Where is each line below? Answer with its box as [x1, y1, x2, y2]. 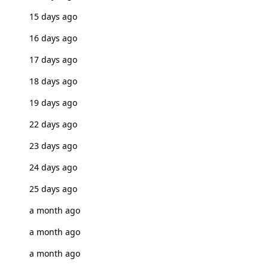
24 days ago [29, 162, 77, 173]
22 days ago [29, 118, 77, 130]
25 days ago [29, 183, 77, 194]
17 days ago [29, 54, 77, 65]
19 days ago [29, 97, 77, 108]
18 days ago [29, 75, 77, 87]
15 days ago [29, 11, 77, 22]
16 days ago [29, 32, 77, 44]
